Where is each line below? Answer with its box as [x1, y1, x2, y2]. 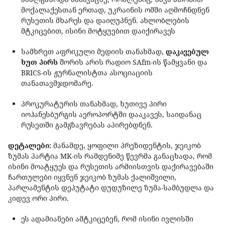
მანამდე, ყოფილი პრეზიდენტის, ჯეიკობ [51, 141, 201, 151]
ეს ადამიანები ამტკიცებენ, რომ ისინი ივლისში [21, 214, 193, 224]
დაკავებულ [166, 47, 209, 57]
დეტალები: [8, 141, 51, 151]
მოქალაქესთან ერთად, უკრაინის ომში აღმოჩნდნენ [21, 5, 209, 15]
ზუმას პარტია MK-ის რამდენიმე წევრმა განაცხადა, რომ [8, 151, 212, 161]
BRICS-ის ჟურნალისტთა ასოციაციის [21, 68, 153, 78]
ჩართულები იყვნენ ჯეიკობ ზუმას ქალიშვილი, [8, 172, 176, 182]
